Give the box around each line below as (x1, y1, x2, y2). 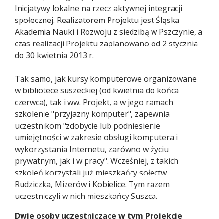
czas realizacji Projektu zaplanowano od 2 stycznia (15, 38, 198, 49)
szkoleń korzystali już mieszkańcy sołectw (15, 167, 167, 178)
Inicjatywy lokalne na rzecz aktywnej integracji (15, 2, 182, 14)
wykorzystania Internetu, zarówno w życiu (15, 143, 169, 154)
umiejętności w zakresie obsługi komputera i (15, 131, 178, 143)
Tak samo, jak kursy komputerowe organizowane (15, 73, 197, 84)
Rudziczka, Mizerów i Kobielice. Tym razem (15, 178, 170, 190)
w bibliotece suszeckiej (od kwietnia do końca (15, 85, 179, 96)
